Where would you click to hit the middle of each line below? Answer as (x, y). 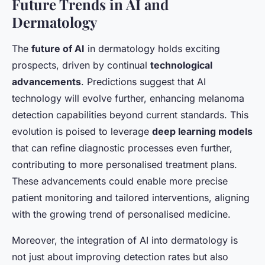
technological (181, 65)
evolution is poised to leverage (82, 132)
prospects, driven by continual (81, 65)
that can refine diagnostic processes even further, (122, 148)
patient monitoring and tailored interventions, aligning (131, 198)
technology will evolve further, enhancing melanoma (128, 98)
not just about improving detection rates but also (120, 257)
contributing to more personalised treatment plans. (125, 165)
